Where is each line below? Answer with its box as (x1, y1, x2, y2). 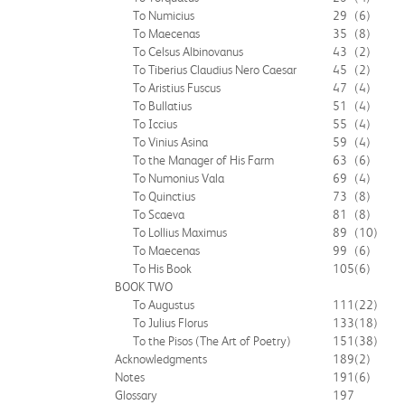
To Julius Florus (133, 316, 208, 330)
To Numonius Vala (133, 171, 224, 185)
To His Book (133, 261, 192, 276)
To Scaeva (133, 207, 184, 221)
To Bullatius (133, 99, 192, 113)
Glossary (115, 388, 157, 402)
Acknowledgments (115, 352, 207, 366)
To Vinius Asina (133, 135, 208, 149)
